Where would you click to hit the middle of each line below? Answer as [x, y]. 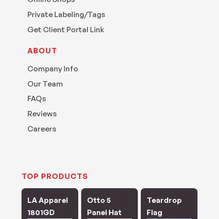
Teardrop [164, 200]
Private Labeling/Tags [66, 14]
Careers [42, 129]
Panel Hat [104, 213]
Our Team [45, 84]
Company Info [53, 68]
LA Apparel [47, 200]
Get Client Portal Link [66, 29]
